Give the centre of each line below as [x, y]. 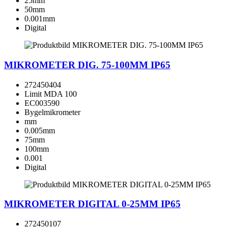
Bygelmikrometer [52, 112]
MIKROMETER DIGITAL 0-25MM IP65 [92, 204]
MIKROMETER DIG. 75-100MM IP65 [87, 65]
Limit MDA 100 [51, 94]
